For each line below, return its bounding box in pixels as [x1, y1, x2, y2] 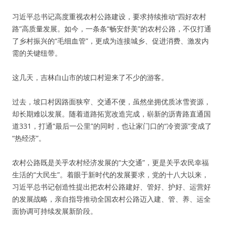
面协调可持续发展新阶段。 [12, 206, 97, 216]
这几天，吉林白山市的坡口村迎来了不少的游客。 [12, 72, 168, 82]
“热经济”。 [12, 133, 46, 143]
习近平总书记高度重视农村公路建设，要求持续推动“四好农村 [12, 12, 206, 21]
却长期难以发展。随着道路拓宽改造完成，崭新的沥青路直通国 [12, 109, 211, 119]
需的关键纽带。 [12, 48, 62, 58]
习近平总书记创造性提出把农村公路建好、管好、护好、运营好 [12, 182, 211, 192]
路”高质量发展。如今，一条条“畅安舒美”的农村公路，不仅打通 [12, 24, 211, 33]
